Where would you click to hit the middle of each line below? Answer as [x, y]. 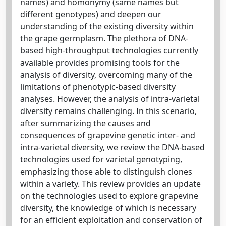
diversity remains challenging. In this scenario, [108, 111]
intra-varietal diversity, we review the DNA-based [112, 147]
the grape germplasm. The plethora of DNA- [104, 38]
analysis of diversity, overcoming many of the [106, 74]
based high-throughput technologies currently [109, 50]
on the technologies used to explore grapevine [109, 195]
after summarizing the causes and [86, 123]
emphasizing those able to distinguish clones [106, 171]
